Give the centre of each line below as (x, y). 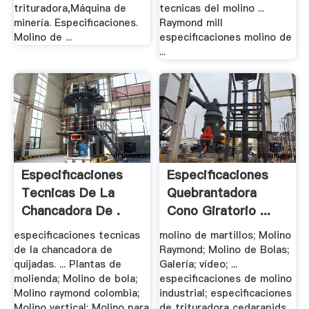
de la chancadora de (63, 250)
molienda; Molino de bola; (75, 279)
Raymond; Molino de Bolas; (225, 250)
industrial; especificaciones (226, 293)
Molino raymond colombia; (76, 293)
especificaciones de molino (226, 279)
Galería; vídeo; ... (199, 265)
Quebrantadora (212, 193)
